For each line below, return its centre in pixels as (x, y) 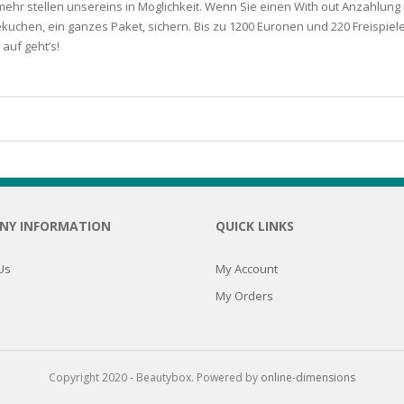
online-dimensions (308, 377)
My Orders (244, 295)
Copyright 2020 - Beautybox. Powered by (155, 377)
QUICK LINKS (255, 225)
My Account (247, 268)
